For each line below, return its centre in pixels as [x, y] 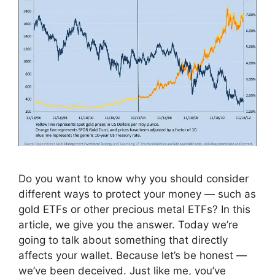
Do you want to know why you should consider [134, 179]
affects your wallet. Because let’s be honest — [133, 255]
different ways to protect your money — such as [137, 194]
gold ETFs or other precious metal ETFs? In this [134, 209]
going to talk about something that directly [123, 240]
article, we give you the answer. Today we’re [128, 225]
